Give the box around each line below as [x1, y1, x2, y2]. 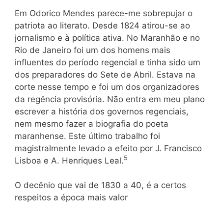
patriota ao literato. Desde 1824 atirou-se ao [15, 20, 190, 30]
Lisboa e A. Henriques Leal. [15, 155, 124, 165]
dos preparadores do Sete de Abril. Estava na [15, 69, 195, 80]
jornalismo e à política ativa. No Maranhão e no [15, 32, 200, 43]
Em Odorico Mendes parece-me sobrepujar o [15, 8, 192, 18]
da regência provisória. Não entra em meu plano [15, 94, 205, 104]
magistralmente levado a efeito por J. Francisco [15, 143, 202, 153]
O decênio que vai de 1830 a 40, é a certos [15, 180, 186, 190]
